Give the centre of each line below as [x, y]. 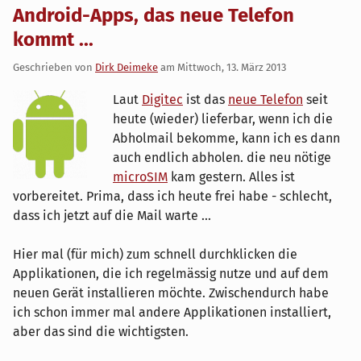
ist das [205, 99]
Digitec [162, 99]
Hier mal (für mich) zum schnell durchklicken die [155, 254]
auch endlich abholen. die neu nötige [222, 157]
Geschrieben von [54, 67]
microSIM [140, 176]
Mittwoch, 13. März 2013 [232, 67]
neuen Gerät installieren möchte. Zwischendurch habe [171, 293]
